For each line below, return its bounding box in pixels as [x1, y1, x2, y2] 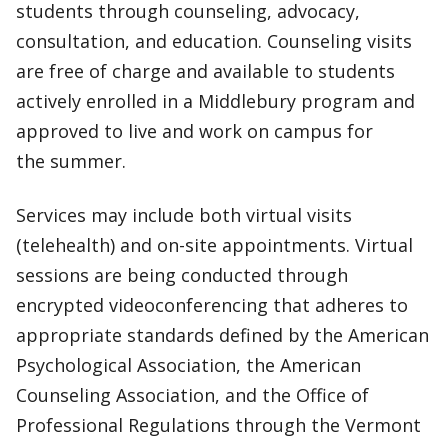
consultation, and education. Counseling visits [16, 29, 412, 53]
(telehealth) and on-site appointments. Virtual [16, 233, 413, 257]
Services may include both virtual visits [16, 203, 352, 227]
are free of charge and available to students [16, 59, 395, 83]
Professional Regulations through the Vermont [16, 413, 421, 437]
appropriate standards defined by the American [16, 323, 429, 347]
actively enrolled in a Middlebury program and [16, 89, 415, 113]
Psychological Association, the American [16, 353, 361, 377]
